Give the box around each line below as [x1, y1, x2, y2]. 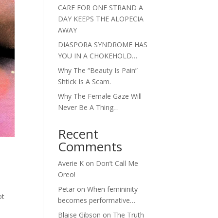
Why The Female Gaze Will [58, 91, 142, 101]
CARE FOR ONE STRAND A [58, 3, 144, 13]
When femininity [87, 184, 138, 194]
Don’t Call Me [96, 159, 139, 168]
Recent [58, 125, 99, 143]
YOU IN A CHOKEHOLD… [58, 51, 138, 61]
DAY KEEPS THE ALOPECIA [58, 14, 144, 24]
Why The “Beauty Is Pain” [58, 66, 138, 75]
